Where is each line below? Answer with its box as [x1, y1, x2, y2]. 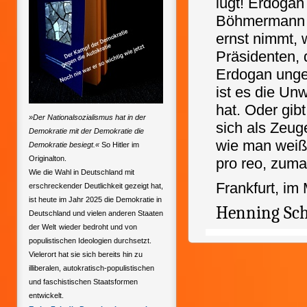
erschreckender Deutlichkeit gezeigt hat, [29, 182, 163, 190]
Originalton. [29, 154, 66, 162]
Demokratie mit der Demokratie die [29, 127, 144, 135]
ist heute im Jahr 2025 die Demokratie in [29, 195, 162, 204]
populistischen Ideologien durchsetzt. [29, 236, 151, 245]
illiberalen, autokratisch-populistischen [29, 264, 154, 272]
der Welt [29, 223, 56, 231]
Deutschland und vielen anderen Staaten [29, 209, 163, 217]
